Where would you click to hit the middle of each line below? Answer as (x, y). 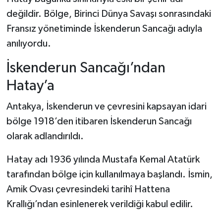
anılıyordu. (28, 43)
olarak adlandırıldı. (45, 137)
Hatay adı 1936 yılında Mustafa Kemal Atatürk (103, 160)
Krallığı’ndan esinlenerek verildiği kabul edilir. (100, 204)
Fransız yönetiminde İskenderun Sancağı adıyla (104, 28)
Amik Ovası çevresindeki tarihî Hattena (88, 190)
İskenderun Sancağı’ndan (86, 68)
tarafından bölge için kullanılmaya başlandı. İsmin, (109, 175)
